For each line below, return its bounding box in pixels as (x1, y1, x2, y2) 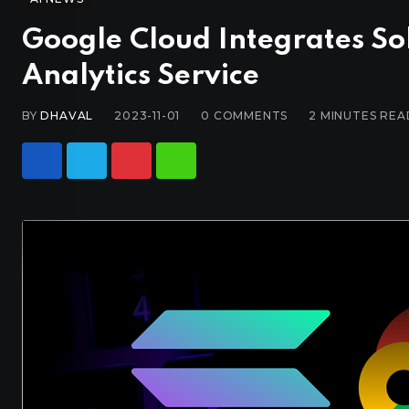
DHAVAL (40, 109, 94, 123)
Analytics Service (22, 62, 259, 91)
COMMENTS (210, 109, 288, 123)
